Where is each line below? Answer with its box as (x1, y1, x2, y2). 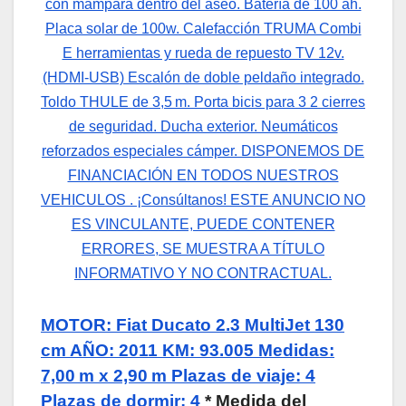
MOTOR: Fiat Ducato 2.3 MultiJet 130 (41, 314, 344, 334)
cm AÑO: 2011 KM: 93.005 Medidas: (41, 340, 334, 360)
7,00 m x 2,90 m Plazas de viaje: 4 (41, 365, 315, 385)
